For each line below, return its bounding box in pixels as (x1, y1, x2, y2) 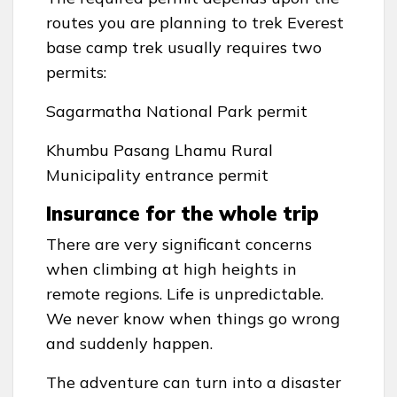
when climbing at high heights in (46, 259, 297, 280)
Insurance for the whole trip (46, 201, 319, 227)
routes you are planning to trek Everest (46, 12, 344, 34)
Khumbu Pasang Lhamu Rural (46, 140, 273, 161)
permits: (46, 62, 106, 83)
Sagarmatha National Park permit (46, 101, 307, 122)
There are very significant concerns (46, 234, 312, 255)
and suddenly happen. (46, 333, 213, 354)
